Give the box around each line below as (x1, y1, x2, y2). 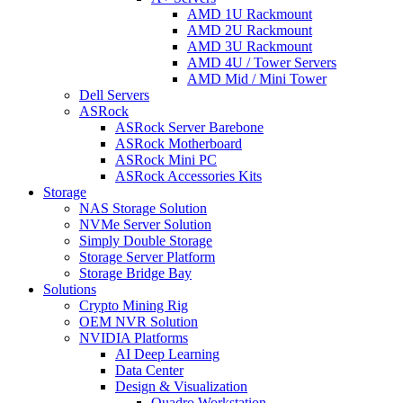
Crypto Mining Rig (79, 298, 188, 314)
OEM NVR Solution (79, 314, 198, 330)
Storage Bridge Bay (79, 265, 192, 282)
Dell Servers (79, 87, 149, 103)
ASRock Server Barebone (115, 120, 264, 136)
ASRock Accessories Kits (115, 168, 262, 184)
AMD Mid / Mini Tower (187, 71, 327, 87)
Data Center (115, 363, 184, 379)
